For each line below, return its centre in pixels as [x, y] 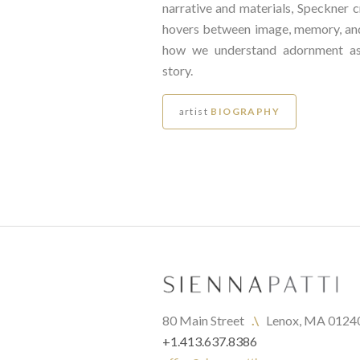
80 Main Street [207, 321]
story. [177, 70]
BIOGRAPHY [245, 111]
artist [193, 111]
